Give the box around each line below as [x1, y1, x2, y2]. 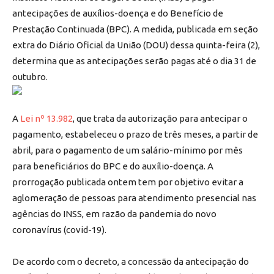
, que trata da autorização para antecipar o [73, 113, 248, 124]
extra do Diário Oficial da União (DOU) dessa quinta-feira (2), [12, 39, 260, 50]
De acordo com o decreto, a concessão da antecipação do [12, 256, 249, 267]
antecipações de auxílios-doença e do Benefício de [12, 7, 223, 18]
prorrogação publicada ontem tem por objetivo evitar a [12, 176, 243, 187]
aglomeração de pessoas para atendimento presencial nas [12, 192, 256, 203]
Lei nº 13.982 [20, 113, 73, 124]
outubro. [12, 71, 48, 82]
